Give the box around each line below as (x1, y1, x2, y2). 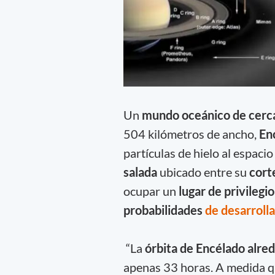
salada (123, 164, 157, 179)
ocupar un (123, 183, 179, 198)
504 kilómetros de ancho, (123, 126, 257, 141)
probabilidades (123, 202, 205, 217)
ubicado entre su (157, 164, 249, 179)
